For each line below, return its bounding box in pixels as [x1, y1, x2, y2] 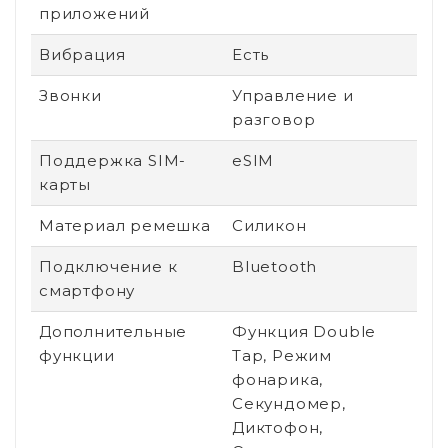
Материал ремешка [39, 215, 211, 235]
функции [39, 345, 115, 365]
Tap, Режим [232, 345, 332, 365]
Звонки [39, 85, 102, 105]
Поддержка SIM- [39, 150, 187, 170]
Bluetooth [232, 256, 318, 276]
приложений [39, 3, 150, 23]
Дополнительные [39, 321, 188, 341]
